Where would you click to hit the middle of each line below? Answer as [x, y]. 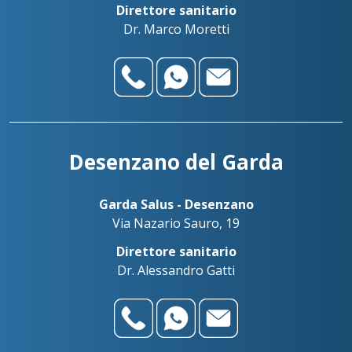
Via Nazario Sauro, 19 [176, 223]
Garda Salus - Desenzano [176, 204]
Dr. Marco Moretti [176, 29]
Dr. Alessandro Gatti [176, 270]
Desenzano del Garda [176, 162]
